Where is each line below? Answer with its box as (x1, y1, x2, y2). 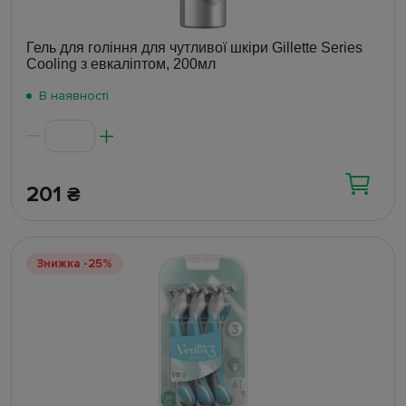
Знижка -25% (37, 256, 112, 272)
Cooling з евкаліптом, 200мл (26, 56, 216, 72)
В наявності (39, 88, 109, 104)
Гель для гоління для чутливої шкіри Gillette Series (26, 40, 362, 56)
